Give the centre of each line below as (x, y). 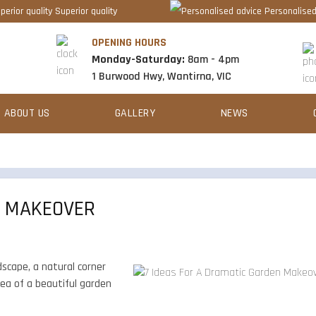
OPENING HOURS (129, 43)
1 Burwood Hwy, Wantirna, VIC (162, 77)
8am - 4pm (212, 60)
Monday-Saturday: (143, 60)
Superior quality (86, 11)
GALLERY (135, 113)
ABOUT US (27, 113)
